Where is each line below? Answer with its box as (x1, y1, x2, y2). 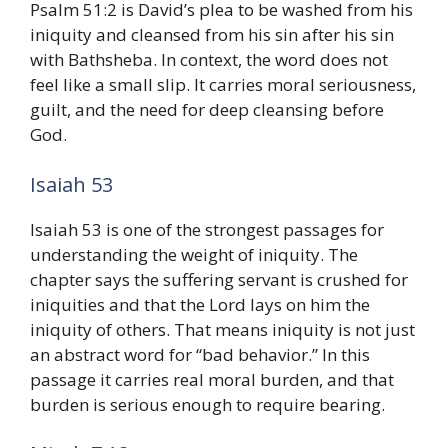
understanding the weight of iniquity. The (30, 242, 358, 266)
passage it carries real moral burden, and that (30, 367, 394, 391)
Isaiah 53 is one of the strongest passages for (30, 217, 384, 241)
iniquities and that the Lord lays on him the (30, 292, 370, 316)
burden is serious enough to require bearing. (30, 392, 385, 416)
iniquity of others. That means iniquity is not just (30, 317, 415, 341)
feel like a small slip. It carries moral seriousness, (30, 73, 416, 97)
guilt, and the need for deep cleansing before (30, 98, 384, 122)
